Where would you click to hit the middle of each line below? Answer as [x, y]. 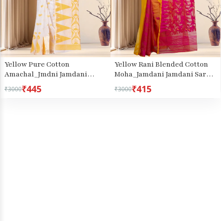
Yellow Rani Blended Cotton [161, 65]
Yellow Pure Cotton [37, 65]
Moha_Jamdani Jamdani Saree [164, 74]
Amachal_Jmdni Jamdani [46, 74]
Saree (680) [23, 84]
